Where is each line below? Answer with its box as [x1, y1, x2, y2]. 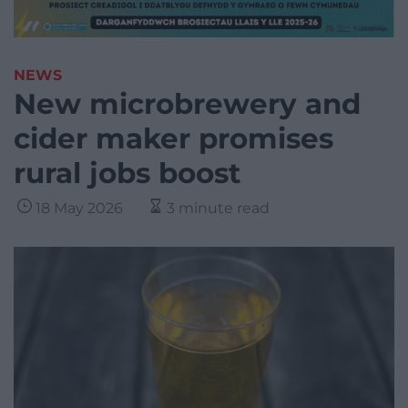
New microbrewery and [14, 87, 361, 122]
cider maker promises [14, 121, 333, 157]
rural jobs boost [14, 156, 240, 191]
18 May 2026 [36, 199, 123, 218]
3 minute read [167, 199, 270, 218]
